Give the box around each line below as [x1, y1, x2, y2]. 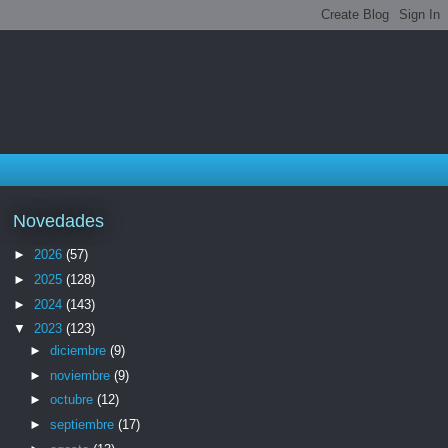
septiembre [49, 417, 118, 432]
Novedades [13, 210, 104, 231]
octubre [49, 392, 97, 408]
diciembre [49, 342, 110, 358]
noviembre [49, 367, 114, 383]
